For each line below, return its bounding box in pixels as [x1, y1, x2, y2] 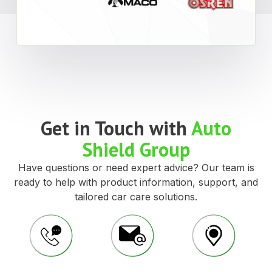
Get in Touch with [41, 115, 191, 141]
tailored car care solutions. [75, 191, 197, 203]
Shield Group [82, 137, 190, 163]
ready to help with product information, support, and [14, 176, 258, 189]
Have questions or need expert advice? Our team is [18, 161, 254, 174]
